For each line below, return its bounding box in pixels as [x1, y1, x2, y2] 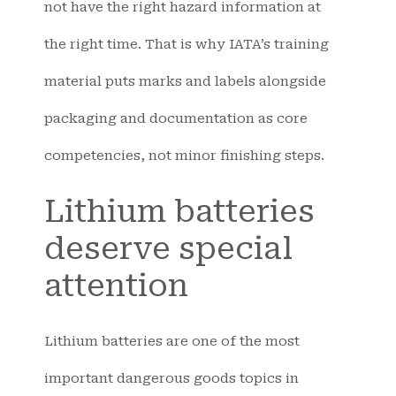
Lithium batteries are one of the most [44, 333, 300, 350]
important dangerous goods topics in [44, 370, 299, 387]
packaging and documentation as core [44, 110, 308, 126]
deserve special [44, 231, 293, 268]
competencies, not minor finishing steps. [44, 147, 324, 164]
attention [44, 268, 188, 305]
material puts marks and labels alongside [44, 72, 326, 89]
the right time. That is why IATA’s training [44, 35, 329, 52]
